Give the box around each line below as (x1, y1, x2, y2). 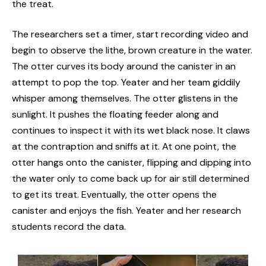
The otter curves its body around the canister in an (12, 59, 236, 72)
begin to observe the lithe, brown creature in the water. (12, 43, 252, 56)
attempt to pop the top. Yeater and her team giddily (12, 75, 240, 88)
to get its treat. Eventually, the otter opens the (12, 188, 217, 201)
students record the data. (12, 220, 126, 233)
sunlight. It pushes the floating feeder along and (12, 107, 218, 121)
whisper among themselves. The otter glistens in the (12, 91, 238, 104)
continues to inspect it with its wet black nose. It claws (12, 123, 250, 137)
